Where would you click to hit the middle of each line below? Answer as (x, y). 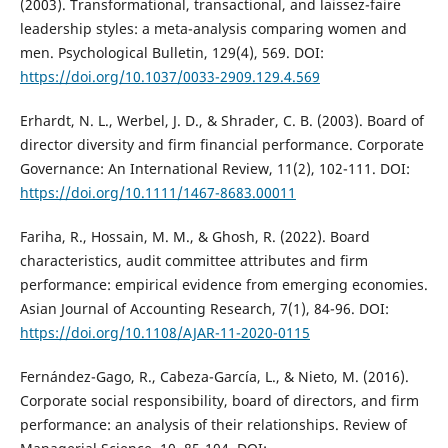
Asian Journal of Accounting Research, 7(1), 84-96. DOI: (204, 308)
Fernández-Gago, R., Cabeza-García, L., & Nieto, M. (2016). (214, 376)
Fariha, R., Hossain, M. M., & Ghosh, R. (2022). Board (194, 236)
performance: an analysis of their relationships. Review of (213, 424)
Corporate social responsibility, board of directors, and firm (219, 400)
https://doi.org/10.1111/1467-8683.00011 (157, 192)
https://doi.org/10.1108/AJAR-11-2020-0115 (164, 332)
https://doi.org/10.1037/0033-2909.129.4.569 (169, 76)
